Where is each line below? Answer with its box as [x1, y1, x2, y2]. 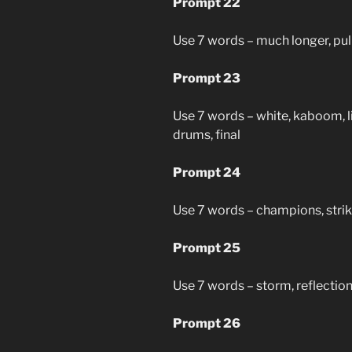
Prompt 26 [173, 315, 240, 331]
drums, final [173, 126, 240, 142]
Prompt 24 [173, 164, 240, 180]
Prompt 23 [173, 70, 240, 86]
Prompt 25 [173, 240, 240, 255]
